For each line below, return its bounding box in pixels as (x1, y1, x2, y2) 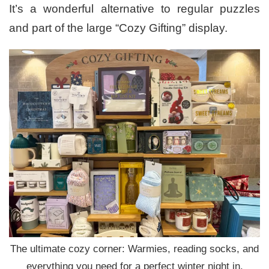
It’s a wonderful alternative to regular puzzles (9, 2, 260, 15)
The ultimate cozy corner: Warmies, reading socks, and (10, 243, 259, 255)
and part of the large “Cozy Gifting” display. (9, 21, 228, 34)
